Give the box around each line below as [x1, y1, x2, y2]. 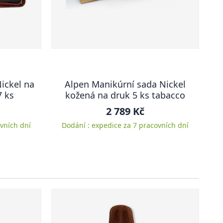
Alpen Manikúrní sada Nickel [65, 78, 186, 90]
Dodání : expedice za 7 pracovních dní [62, 120, 189, 130]
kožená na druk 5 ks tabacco [65, 89, 185, 101]
